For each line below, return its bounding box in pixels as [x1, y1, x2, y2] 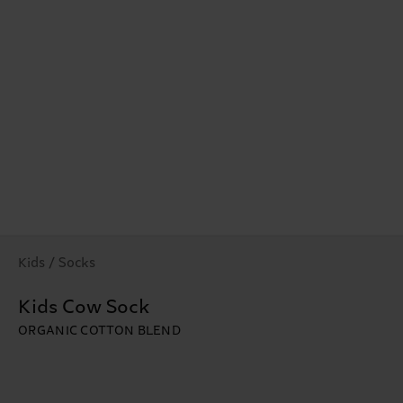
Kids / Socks [18, 255, 95, 272]
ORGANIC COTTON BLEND [18, 324, 181, 339]
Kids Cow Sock [18, 297, 150, 319]
